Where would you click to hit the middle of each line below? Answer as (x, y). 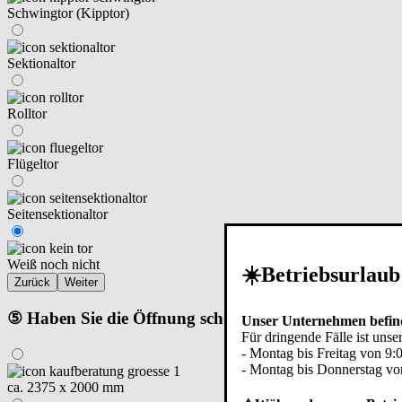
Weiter (81, 283)
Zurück (32, 283)
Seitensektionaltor (57, 214)
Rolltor (27, 114)
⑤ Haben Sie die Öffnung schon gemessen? (165, 318)
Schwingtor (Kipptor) (68, 13)
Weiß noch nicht (53, 265)
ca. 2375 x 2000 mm (66, 387)
